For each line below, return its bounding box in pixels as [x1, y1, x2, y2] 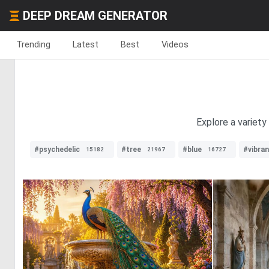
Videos [162, 39, 189, 50]
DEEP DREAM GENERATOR [23, 8, 168, 23]
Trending [16, 39, 50, 50]
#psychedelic [34, 145, 80, 154]
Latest [73, 39, 98, 50]
